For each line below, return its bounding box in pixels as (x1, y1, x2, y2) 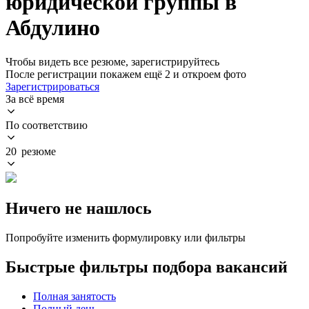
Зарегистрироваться (6, 80, 99, 92)
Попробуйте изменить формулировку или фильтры (6, 231, 246, 243)
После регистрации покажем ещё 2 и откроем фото (6, 68, 246, 80)
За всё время (6, 92, 64, 105)
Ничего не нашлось (6, 199, 152, 217)
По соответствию (6, 119, 88, 131)
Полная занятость (33, 290, 116, 302)
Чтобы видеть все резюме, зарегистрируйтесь (6, 55, 219, 68)
